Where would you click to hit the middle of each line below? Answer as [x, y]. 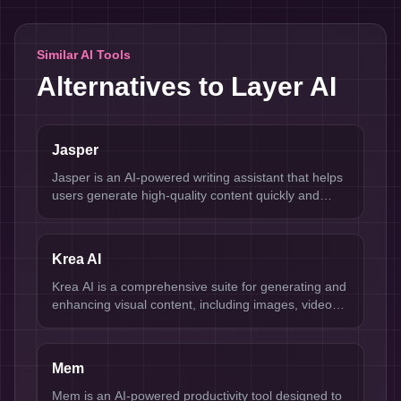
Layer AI [284, 86]
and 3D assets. [94, 322]
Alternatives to [134, 86]
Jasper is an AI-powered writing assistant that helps [197, 177]
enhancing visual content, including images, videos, [197, 304]
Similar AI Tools [84, 55]
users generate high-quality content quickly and [186, 195]
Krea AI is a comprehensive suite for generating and [199, 286]
